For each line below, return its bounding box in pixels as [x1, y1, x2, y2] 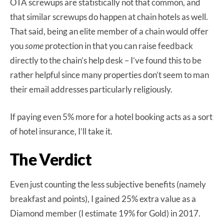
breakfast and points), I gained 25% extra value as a [10, 193, 196, 204]
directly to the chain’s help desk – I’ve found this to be [10, 55, 201, 66]
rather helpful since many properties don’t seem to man [10, 69, 209, 80]
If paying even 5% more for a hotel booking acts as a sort [10, 111, 212, 122]
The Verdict [10, 149, 91, 169]
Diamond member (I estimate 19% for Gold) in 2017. [10, 208, 200, 219]
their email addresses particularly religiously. [10, 84, 172, 95]
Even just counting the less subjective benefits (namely [10, 179, 206, 190]
